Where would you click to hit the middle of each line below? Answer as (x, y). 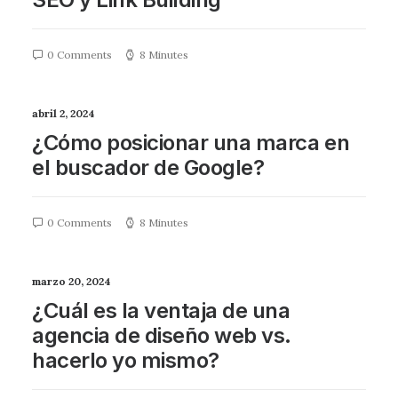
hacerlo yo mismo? (126, 360)
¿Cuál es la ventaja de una (161, 310)
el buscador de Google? (148, 167)
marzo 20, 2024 (72, 281)
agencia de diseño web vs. (162, 335)
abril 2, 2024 (64, 113)
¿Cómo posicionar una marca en (191, 143)
